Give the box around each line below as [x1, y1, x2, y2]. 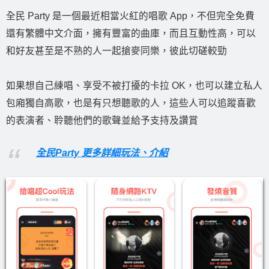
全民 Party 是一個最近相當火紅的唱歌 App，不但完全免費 [6, 10, 255, 21]
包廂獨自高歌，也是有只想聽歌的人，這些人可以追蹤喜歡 [6, 97, 256, 108]
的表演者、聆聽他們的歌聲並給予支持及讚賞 [6, 115, 198, 125]
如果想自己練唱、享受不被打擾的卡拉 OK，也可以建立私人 [6, 80, 262, 91]
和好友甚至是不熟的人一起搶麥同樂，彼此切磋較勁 [6, 45, 227, 56]
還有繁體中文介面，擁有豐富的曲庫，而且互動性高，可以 [6, 28, 256, 38]
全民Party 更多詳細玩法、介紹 [36, 148, 168, 159]
